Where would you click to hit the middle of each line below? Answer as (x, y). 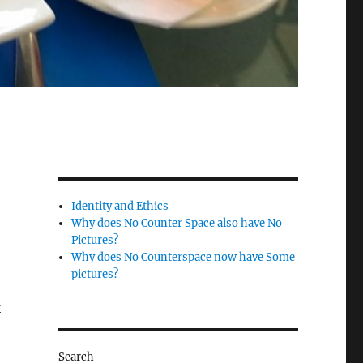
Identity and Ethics (120, 207)
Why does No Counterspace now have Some (184, 258)
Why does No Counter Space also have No (177, 224)
